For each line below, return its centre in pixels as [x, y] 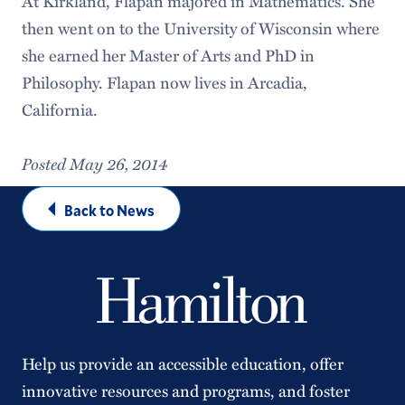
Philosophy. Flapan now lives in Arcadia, [164, 82]
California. [59, 109]
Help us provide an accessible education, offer [182, 363]
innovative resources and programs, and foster [185, 391]
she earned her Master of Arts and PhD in [168, 55]
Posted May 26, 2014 [94, 163]
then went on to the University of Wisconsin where [200, 28]
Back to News [109, 210]
